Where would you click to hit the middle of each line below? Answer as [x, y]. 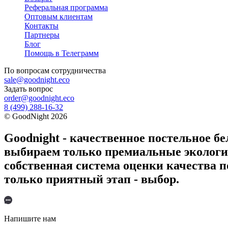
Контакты [41, 25]
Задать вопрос [28, 89]
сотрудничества [79, 70]
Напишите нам [30, 219]
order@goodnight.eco [39, 98]
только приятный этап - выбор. [92, 179]
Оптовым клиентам [59, 16]
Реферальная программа [66, 7]
